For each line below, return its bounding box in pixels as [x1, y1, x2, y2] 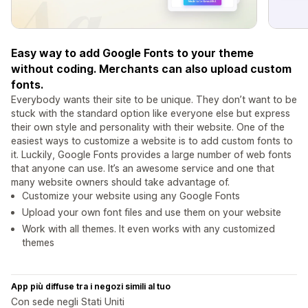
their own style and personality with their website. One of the [11, 121, 285, 133]
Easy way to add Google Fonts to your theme [11, 46, 254, 60]
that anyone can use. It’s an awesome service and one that [11, 162, 274, 175]
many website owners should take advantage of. [11, 176, 230, 188]
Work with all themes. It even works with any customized [22, 223, 275, 235]
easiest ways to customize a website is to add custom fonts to [11, 135, 293, 147]
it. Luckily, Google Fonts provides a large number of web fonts [11, 148, 291, 161]
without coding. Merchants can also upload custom [11, 62, 291, 76]
